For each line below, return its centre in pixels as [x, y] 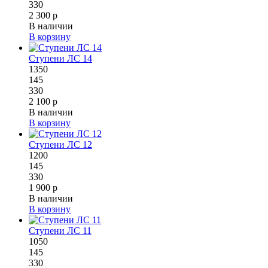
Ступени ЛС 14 [60, 58]
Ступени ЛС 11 [60, 230]
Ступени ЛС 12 [60, 144]
